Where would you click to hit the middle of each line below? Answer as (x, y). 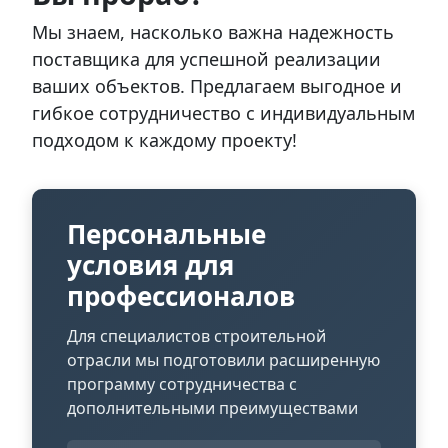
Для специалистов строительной (196, 336)
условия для (150, 265)
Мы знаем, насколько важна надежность (213, 32)
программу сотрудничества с (182, 384)
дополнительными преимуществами (212, 408)
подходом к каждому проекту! (164, 140)
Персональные (166, 234)
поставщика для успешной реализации (206, 59)
